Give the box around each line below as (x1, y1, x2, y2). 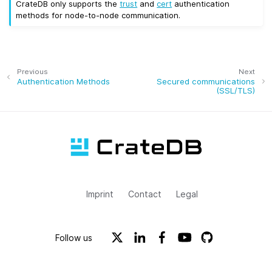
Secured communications (157, 76, 255, 86)
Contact (127, 188, 161, 199)
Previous (17, 67, 48, 76)
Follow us (55, 232, 92, 243)
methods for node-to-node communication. (16, 10, 181, 21)
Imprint (86, 188, 114, 199)
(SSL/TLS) (216, 85, 255, 95)
